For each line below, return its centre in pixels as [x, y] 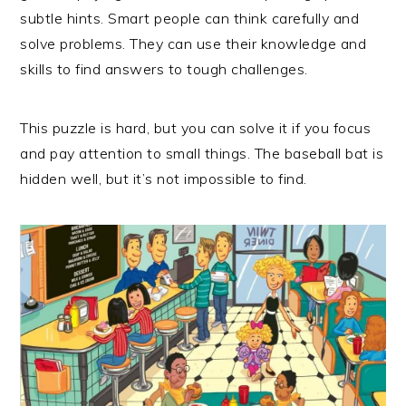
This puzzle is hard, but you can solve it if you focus [196, 128]
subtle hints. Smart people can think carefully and [190, 19]
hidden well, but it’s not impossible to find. [164, 179]
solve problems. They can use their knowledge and [193, 44]
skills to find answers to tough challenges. [164, 69]
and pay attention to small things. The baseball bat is [202, 154]
